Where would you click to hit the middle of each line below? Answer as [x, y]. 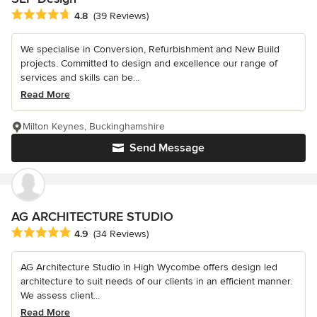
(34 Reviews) [121, 234]
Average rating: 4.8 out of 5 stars [91, 15]
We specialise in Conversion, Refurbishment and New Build [150, 50]
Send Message [167, 148]
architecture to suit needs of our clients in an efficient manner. [156, 282]
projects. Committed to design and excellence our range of [149, 64]
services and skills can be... [80, 78]
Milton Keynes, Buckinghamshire [94, 127]
